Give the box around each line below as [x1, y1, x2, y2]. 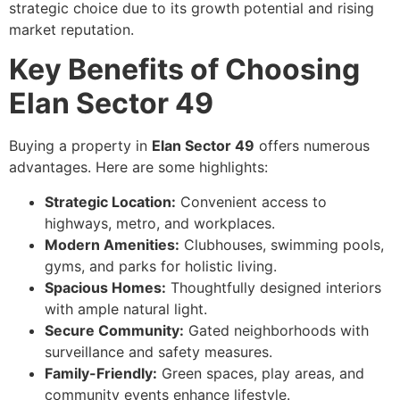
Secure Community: [45, 321, 184, 339]
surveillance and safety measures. [45, 342, 272, 361]
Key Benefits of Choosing [9, 52, 360, 87]
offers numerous [254, 137, 370, 155]
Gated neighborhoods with [184, 321, 369, 339]
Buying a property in [9, 137, 152, 155]
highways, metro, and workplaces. [45, 213, 275, 232]
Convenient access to [176, 192, 327, 211]
